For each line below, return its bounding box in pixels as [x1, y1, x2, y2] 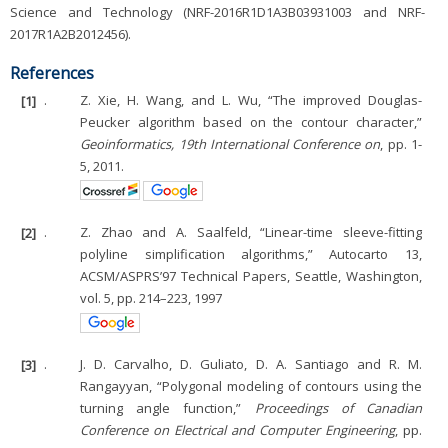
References [10, 61, 94, 84]
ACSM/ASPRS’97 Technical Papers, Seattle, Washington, [80, 267, 422, 286]
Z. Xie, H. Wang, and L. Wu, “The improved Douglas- [80, 91, 422, 110]
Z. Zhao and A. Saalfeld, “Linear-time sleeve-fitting [80, 223, 422, 242]
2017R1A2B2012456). [10, 24, 131, 43]
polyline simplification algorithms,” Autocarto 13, [80, 245, 422, 264]
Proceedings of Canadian [254, 399, 422, 418]
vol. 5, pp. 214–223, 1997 [80, 289, 223, 308]
